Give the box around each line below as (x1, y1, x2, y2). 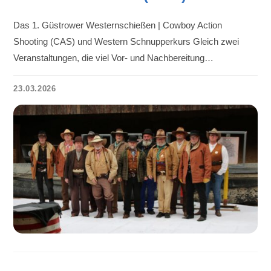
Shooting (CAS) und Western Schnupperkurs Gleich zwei (13, 36, 240, 47)
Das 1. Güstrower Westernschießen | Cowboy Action (13, 19, 223, 30)
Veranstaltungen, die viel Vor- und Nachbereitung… (13, 52, 214, 63)
